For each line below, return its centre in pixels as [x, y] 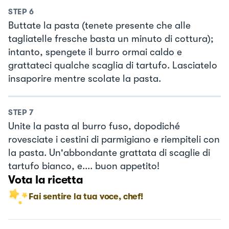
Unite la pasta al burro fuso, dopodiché [94, 126]
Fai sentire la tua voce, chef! [86, 196]
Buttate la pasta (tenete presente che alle [99, 26]
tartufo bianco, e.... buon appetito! [84, 166]
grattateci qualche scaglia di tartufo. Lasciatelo [113, 66]
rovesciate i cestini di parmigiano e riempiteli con [114, 139]
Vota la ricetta [46, 179]
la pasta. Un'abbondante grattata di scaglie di [109, 153]
